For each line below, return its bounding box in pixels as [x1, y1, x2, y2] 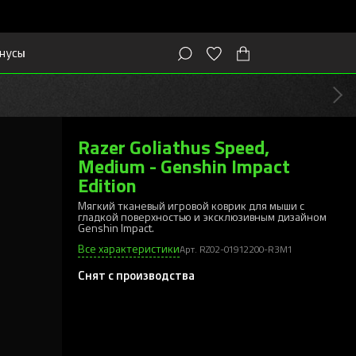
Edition [78, 171, 137, 198]
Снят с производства [78, 266, 195, 283]
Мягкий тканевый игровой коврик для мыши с [78, 198, 304, 213]
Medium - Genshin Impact [78, 152, 290, 179]
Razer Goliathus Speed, [78, 133, 269, 160]
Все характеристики [78, 241, 180, 256]
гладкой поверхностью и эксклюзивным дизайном [78, 209, 327, 224]
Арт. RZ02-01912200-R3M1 [180, 242, 292, 255]
